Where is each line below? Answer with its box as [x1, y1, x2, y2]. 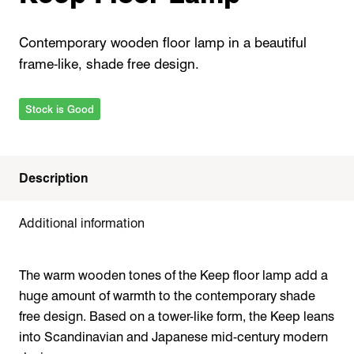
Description [19, 171, 88, 186]
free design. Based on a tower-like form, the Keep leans [19, 308, 334, 325]
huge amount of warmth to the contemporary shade [19, 288, 315, 304]
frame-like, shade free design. [19, 55, 199, 72]
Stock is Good [25, 103, 94, 116]
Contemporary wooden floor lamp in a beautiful [19, 34, 307, 51]
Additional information [19, 216, 145, 232]
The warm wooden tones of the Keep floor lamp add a [19, 267, 328, 284]
